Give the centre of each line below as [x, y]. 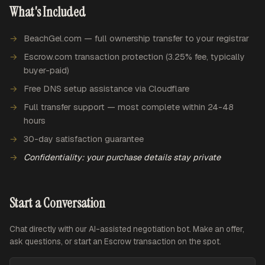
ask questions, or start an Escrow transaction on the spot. [115, 241]
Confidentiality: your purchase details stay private [122, 157]
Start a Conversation [57, 203]
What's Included [48, 12]
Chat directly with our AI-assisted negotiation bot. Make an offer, [127, 229]
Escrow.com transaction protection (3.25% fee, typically [134, 57]
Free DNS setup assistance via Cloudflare [106, 89]
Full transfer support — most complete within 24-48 [129, 107]
